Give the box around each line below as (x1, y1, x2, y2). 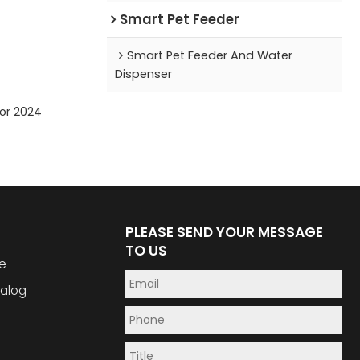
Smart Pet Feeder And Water (126, 47, 292, 63)
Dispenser (114, 65, 172, 82)
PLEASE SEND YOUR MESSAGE (125, 223, 324, 242)
